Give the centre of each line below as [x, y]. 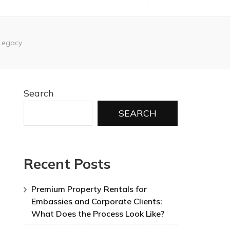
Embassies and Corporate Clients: [97, 202]
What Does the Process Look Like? [98, 214]
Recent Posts [67, 164]
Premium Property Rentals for [89, 189]
